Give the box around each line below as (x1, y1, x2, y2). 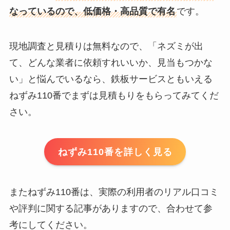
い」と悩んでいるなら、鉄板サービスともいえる (9, 73, 213, 84)
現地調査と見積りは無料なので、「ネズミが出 (9, 41, 203, 51)
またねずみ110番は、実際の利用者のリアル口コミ (9, 187, 219, 198)
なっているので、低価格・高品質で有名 (9, 6, 176, 16)
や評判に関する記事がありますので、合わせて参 (9, 203, 213, 214)
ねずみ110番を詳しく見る (57, 146, 172, 157)
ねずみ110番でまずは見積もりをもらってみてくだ (9, 90, 219, 101)
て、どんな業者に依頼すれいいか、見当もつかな (9, 57, 213, 68)
